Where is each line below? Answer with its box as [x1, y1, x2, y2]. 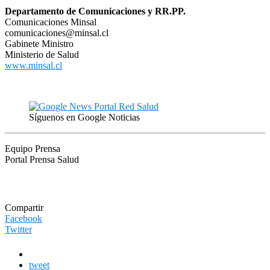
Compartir [5, 202, 43, 213]
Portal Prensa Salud [5, 154, 79, 165]
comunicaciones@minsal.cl [5, 27, 108, 38]
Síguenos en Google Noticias [29, 111, 140, 122]
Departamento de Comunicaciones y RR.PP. [5, 5, 186, 16]
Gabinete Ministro [5, 38, 74, 49]
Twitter [5, 224, 32, 234]
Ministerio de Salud [5, 49, 79, 60]
